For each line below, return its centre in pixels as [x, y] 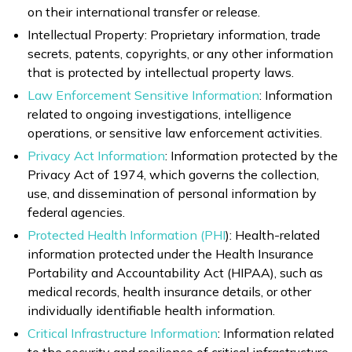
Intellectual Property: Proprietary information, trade [174, 34]
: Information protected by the [251, 155]
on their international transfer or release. [144, 11]
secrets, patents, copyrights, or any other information [180, 53]
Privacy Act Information [96, 155]
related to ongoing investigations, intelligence [159, 114]
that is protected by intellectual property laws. [161, 72]
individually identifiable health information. [151, 310]
